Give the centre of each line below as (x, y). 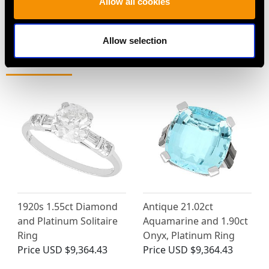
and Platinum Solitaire (68, 221)
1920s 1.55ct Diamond (68, 207)
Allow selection (134, 41)
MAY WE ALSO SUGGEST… (93, 61)
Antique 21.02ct (178, 207)
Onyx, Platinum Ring (189, 236)
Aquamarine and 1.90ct (195, 221)
